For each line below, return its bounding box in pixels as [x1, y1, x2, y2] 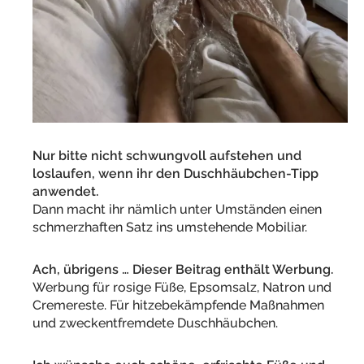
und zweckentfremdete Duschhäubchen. [32, 314, 278, 331]
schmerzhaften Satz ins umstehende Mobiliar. [32, 219, 307, 235]
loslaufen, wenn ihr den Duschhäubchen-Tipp [32, 165, 318, 181]
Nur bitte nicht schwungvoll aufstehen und [32, 147, 301, 163]
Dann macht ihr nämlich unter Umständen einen [32, 201, 322, 217]
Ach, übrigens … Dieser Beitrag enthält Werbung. [32, 261, 333, 277]
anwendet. [32, 183, 98, 199]
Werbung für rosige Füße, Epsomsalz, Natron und [32, 279, 331, 295]
